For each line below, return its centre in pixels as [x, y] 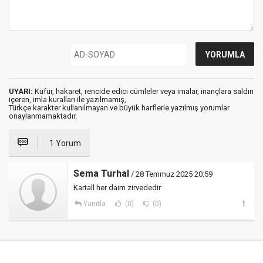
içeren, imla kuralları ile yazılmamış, [68, 100]
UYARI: [21, 91]
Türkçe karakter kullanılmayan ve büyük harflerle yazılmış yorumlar [119, 108]
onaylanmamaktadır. [43, 116]
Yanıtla [94, 204]
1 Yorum [65, 143]
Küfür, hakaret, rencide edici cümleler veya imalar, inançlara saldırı [143, 91]
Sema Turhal [101, 173]
